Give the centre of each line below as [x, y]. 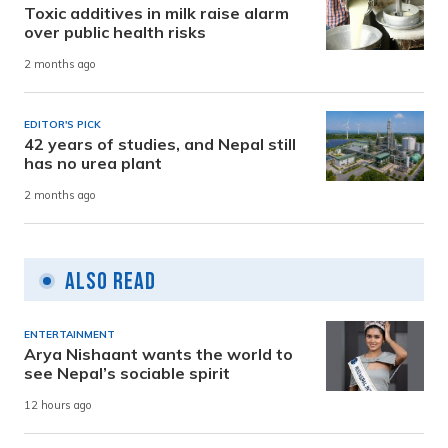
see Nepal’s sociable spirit [127, 373]
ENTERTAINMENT [69, 335]
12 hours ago [58, 405]
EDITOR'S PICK [62, 125]
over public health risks [115, 32]
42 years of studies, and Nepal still [160, 144]
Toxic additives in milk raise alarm [156, 13]
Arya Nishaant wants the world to [158, 354]
